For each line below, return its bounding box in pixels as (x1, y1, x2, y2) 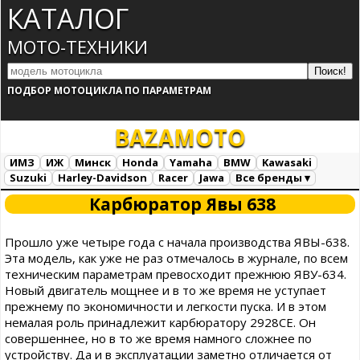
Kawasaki (262, 155, 312, 170)
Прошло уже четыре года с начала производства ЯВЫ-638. (5, 234, 350, 250)
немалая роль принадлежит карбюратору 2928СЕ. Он (5, 314, 316, 330)
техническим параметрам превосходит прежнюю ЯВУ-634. (5, 266, 346, 282)
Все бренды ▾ (235, 170, 310, 185)
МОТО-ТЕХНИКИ (7, 35, 148, 59)
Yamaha (170, 155, 212, 170)
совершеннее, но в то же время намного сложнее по (5, 330, 312, 346)
